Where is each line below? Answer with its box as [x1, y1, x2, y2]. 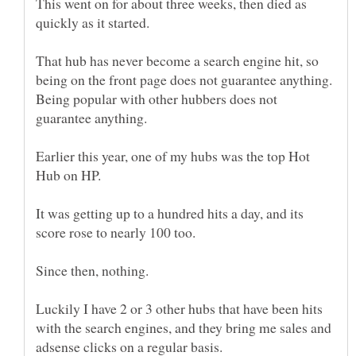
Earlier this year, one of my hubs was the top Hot [36, 146, 310, 166]
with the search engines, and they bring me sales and [36, 318, 331, 338]
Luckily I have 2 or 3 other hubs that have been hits [36, 299, 323, 319]
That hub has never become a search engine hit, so [36, 51, 319, 71]
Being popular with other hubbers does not [36, 89, 277, 109]
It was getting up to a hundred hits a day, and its [36, 203, 304, 223]
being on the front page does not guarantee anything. [36, 70, 332, 90]
